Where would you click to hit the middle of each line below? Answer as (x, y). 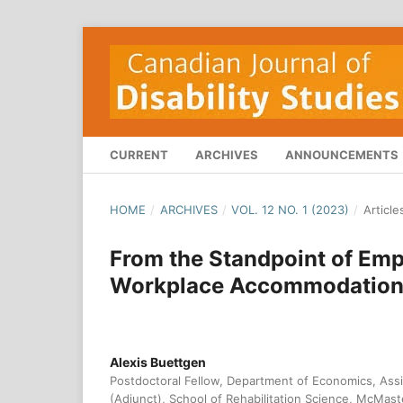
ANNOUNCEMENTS (342, 154)
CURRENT (139, 154)
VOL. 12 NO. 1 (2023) (291, 209)
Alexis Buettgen (158, 362)
